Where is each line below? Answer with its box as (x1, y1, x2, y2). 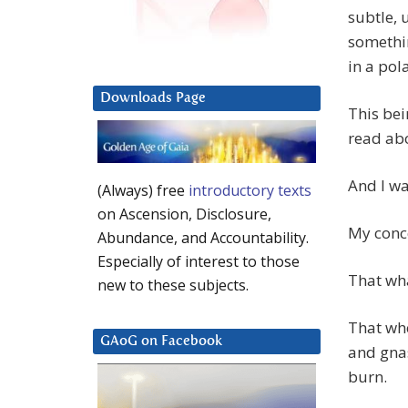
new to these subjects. (97, 275, 249, 296)
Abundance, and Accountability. (97, 228, 309, 249)
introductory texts (189, 180, 311, 201)
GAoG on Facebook (100, 334, 222, 349)
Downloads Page (100, 91, 206, 106)
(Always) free (97, 180, 189, 201)
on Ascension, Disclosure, (97, 204, 271, 225)
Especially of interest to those (97, 251, 300, 272)
